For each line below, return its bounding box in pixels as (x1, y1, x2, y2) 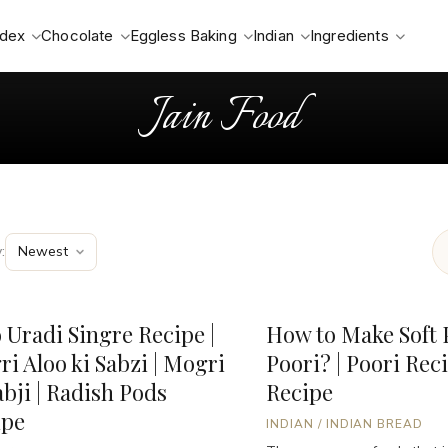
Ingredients (310, 25, 389, 45)
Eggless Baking (129, 25, 237, 45)
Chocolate (41, 25, 114, 45)
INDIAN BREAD (325, 415, 424, 432)
